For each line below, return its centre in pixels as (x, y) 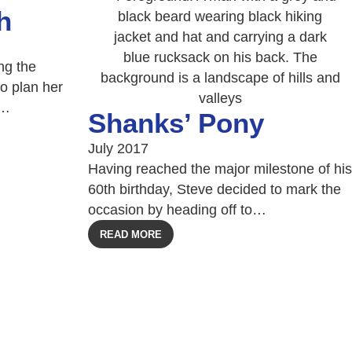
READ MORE (131, 235)
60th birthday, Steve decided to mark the (214, 189)
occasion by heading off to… (177, 210)
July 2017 (118, 148)
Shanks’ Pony (176, 123)
